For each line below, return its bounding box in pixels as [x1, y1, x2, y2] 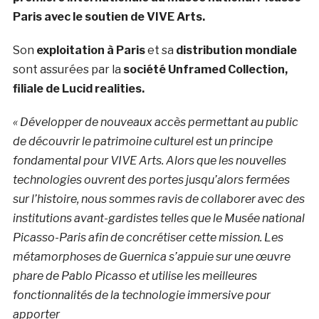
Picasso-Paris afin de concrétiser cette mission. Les [12, 231, 283, 245]
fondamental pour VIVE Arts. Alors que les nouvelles [12, 154, 286, 168]
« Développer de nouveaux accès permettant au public [12, 115, 298, 130]
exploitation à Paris [36, 43, 145, 58]
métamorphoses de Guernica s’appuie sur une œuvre [12, 250, 291, 264]
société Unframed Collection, [122, 63, 288, 77]
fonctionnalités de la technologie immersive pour [12, 288, 271, 303]
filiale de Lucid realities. [12, 82, 145, 96]
